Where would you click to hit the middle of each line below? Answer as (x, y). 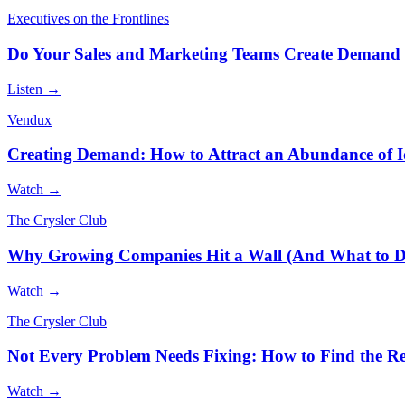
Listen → (34, 89)
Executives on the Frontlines (88, 19)
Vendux (29, 119)
